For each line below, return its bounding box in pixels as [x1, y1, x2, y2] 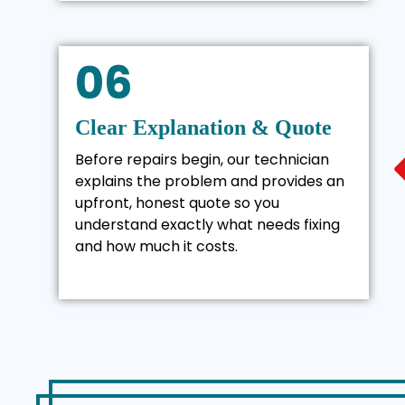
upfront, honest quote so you [75, 192, 279, 213]
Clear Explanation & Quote [75, 115, 332, 139]
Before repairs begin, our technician [75, 148, 329, 170]
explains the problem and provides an [75, 170, 344, 192]
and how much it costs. [75, 235, 238, 257]
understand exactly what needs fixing [75, 213, 340, 235]
